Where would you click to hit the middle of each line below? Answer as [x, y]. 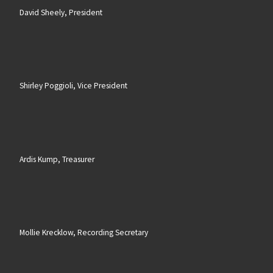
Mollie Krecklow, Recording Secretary [83, 233]
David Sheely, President [61, 12]
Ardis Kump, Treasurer [57, 159]
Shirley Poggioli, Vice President [73, 86]
